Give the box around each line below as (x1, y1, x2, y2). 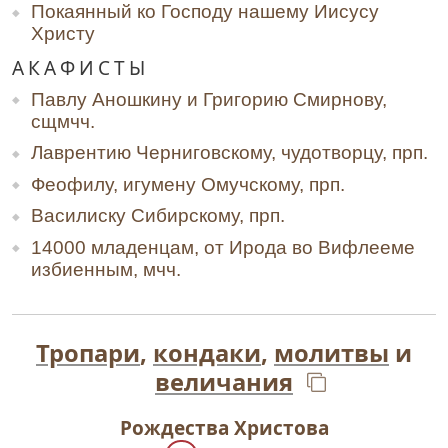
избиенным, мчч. (31, 258, 181, 280)
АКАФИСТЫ (12, 54, 149, 81)
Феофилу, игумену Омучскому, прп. (31, 173, 345, 195)
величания (155, 366, 293, 399)
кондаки (153, 337, 261, 370)
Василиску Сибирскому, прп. (31, 205, 285, 227)
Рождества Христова (119, 415, 329, 442)
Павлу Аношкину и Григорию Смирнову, (31, 88, 387, 110)
